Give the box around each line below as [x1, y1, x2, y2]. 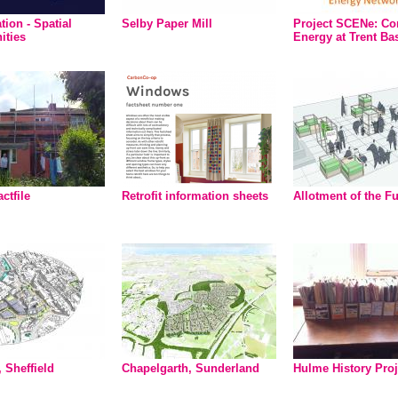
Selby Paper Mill [122, 17, 212, 30]
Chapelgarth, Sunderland [122, 362, 259, 375]
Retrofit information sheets [122, 189, 268, 203]
